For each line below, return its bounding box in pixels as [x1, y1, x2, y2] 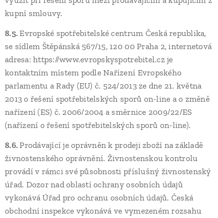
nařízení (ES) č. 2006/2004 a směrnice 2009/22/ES [5, 107, 192, 117]
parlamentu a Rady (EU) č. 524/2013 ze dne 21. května [5, 81, 202, 91]
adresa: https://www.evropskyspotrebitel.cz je [5, 54, 173, 64]
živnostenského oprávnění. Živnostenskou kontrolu [5, 153, 198, 163]
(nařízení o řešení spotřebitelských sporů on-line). [5, 120, 191, 130]
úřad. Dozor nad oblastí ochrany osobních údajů [5, 180, 183, 189]
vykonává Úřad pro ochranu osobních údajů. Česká [5, 193, 194, 202]
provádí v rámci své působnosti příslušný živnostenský [5, 166, 211, 176]
